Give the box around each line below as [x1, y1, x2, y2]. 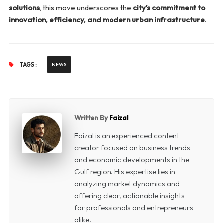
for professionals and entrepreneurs [74, 203, 193, 213]
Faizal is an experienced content [74, 131, 179, 141]
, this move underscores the [39, 3, 133, 13]
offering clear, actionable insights [74, 191, 185, 201]
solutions [8, 3, 40, 13]
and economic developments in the [74, 155, 189, 165]
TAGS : [18, 61, 37, 69]
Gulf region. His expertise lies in [74, 167, 175, 177]
